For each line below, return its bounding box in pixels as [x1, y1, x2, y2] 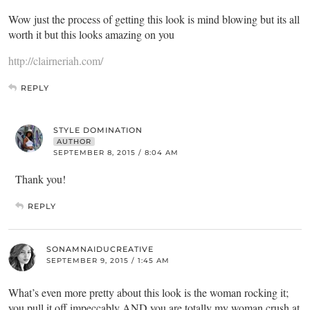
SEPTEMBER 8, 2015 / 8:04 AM [53, 148, 179, 158]
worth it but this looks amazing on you [8, 27, 174, 42]
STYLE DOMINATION [53, 125, 143, 136]
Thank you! [15, 172, 66, 187]
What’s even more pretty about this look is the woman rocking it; [8, 285, 289, 300]
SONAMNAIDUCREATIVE [46, 244, 154, 255]
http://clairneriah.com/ [8, 53, 103, 69]
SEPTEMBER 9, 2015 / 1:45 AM [46, 256, 170, 266]
